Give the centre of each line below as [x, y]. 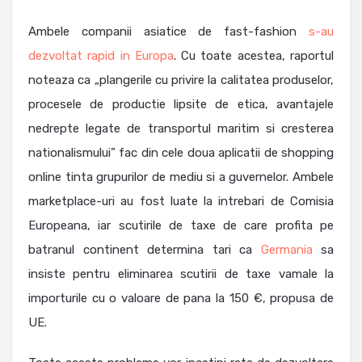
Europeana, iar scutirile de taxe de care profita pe [181, 226]
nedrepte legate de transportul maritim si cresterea [181, 129]
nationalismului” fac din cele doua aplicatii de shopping [181, 153]
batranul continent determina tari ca [145, 250]
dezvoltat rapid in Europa [101, 56]
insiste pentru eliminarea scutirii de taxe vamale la [181, 274]
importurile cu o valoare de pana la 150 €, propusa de [181, 299]
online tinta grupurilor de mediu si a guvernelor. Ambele [181, 177]
